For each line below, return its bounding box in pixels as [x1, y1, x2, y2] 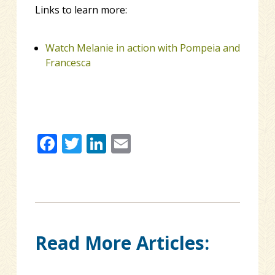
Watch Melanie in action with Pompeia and [45, 41, 240, 55]
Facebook [56, 130, 144, 157]
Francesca [45, 55, 91, 69]
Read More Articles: [34, 230, 209, 255]
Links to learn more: [34, 3, 127, 17]
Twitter [81, 130, 147, 157]
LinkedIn [106, 130, 185, 157]
